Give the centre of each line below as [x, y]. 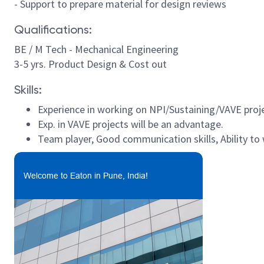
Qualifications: [53, 29]
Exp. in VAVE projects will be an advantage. [131, 124]
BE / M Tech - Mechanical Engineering [96, 49]
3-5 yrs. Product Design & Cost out [90, 64]
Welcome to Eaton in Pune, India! [86, 176]
